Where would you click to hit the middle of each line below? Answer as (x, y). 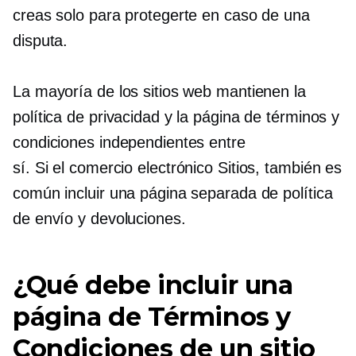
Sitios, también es (278, 167)
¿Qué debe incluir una (153, 284)
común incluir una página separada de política (173, 193)
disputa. (41, 40)
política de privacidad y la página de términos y (176, 116)
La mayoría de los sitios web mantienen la (159, 91)
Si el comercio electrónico (124, 167)
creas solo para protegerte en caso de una (161, 15)
